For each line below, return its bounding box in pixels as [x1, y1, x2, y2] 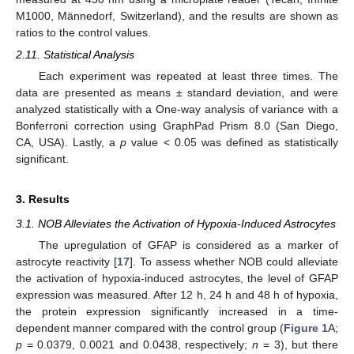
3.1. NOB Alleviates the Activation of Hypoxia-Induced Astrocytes [16, 217, 336, 230]
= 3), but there [258, 337, 339, 351]
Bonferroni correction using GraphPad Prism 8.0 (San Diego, [16, 119, 338, 132]
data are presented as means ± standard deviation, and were [16, 85, 338, 99]
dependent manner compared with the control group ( [16, 321, 284, 334]
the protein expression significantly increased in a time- [16, 304, 338, 318]
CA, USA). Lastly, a [16, 135, 121, 149]
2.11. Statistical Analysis [16, 47, 134, 61]
